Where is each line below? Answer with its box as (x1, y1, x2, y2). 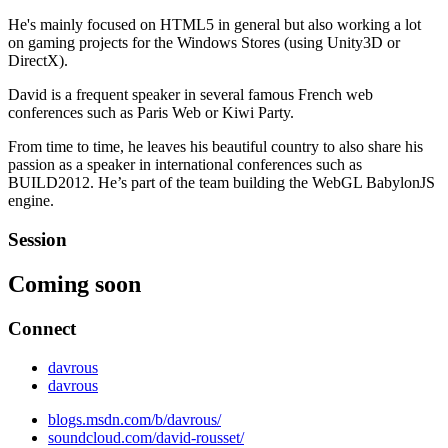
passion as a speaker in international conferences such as (8, 156, 362, 174)
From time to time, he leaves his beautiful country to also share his (8, 138, 423, 156)
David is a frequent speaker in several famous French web (8, 86, 373, 104)
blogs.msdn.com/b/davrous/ (48, 410, 221, 428)
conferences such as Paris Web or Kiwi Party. (8, 104, 294, 122)
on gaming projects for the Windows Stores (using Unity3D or (8, 34, 400, 52)
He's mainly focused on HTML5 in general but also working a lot (8, 16, 421, 34)
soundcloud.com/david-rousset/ (48, 428, 244, 446)
